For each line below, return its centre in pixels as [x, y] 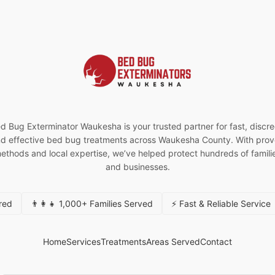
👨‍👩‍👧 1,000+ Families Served [91, 203]
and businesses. [137, 166]
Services [83, 242]
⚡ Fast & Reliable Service [221, 203]
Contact [216, 242]
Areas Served [173, 242]
